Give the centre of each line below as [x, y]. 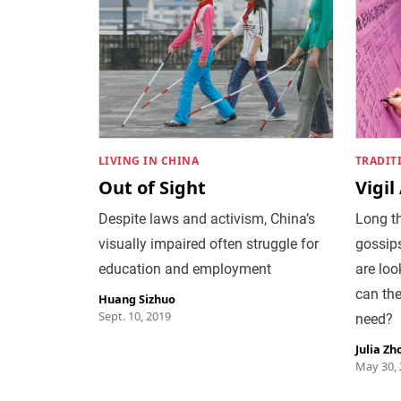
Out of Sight [152, 187]
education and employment [184, 269]
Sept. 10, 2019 [134, 316]
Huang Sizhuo [137, 299]
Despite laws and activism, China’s [206, 218]
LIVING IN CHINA [148, 160]
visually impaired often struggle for [208, 243]
